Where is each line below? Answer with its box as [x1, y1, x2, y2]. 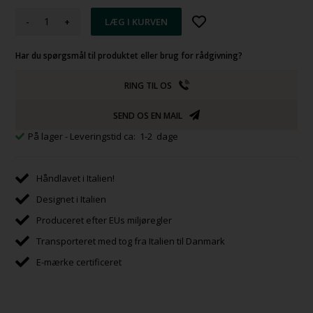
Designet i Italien [36, 192, 107, 205]
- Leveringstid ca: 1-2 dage [65, 129, 179, 143]
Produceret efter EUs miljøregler [36, 213, 173, 226]
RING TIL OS [124, 79, 172, 92]
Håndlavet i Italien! [36, 171, 115, 184]
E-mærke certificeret [36, 255, 122, 268]
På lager [28, 129, 66, 143]
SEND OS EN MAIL [113, 109, 182, 122]
